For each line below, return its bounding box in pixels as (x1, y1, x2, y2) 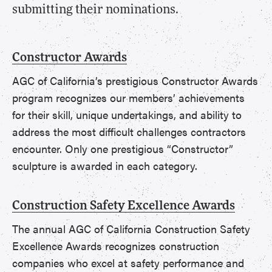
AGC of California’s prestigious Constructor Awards (12, 73, 258, 88)
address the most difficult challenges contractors (12, 124, 246, 139)
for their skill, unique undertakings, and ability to (12, 107, 242, 122)
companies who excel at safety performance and (12, 255, 244, 270)
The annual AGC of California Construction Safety (12, 221, 250, 236)
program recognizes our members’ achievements (12, 90, 245, 105)
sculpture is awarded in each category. (12, 158, 197, 173)
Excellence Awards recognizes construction (12, 238, 219, 253)
